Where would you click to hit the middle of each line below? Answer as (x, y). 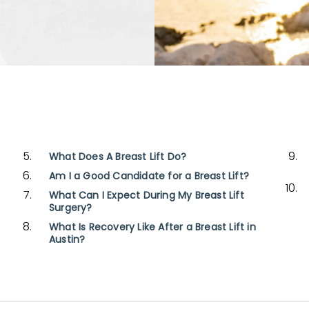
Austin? (67, 240)
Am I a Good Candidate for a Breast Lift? (149, 177)
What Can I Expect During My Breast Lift (146, 196)
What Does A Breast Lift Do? (118, 157)
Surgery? (70, 208)
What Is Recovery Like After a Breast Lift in (152, 228)
